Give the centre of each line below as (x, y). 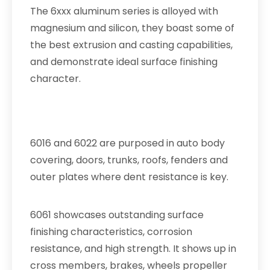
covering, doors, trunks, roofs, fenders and (129, 160)
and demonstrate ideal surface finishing (124, 62)
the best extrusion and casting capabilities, (131, 45)
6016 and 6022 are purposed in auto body (127, 143)
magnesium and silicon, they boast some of (132, 28)
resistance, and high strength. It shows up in (133, 249)
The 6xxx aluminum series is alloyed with (124, 11)
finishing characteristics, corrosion (111, 232)
